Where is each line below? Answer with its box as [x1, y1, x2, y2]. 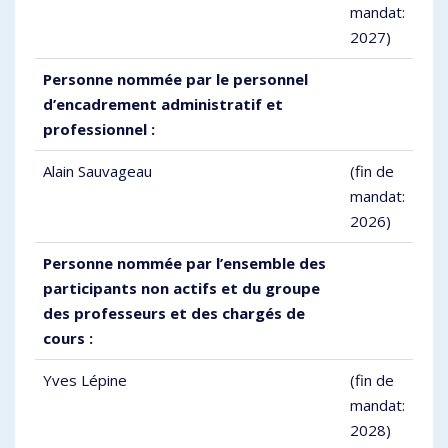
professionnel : [43, 119, 155, 140]
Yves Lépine [43, 370, 127, 391]
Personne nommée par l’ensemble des [43, 253, 326, 274]
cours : [43, 328, 93, 349]
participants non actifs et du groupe [43, 278, 320, 299]
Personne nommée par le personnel [43, 69, 308, 90]
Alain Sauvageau [43, 161, 152, 182]
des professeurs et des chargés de [43, 303, 305, 324]
